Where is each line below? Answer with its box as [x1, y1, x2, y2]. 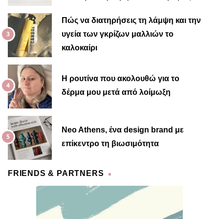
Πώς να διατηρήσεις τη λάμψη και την [62, 16, 201, 25]
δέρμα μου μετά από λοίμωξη [62, 88, 171, 97]
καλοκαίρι [62, 44, 97, 52]
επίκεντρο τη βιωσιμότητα [62, 139, 159, 148]
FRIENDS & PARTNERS [8, 169, 104, 177]
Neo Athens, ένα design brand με [62, 126, 184, 134]
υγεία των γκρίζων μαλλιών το [62, 30, 174, 39]
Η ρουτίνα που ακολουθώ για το [62, 74, 179, 83]
